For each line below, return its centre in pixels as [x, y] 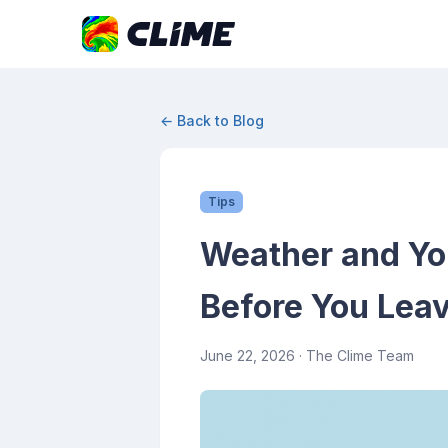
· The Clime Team [354, 355]
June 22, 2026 [247, 355]
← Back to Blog [212, 120]
